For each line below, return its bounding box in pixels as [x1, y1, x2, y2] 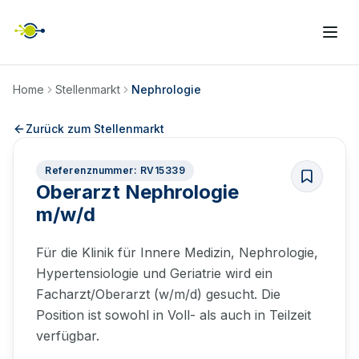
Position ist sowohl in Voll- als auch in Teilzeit [36, 307, 311, 323]
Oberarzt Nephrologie [36, 180, 239, 204]
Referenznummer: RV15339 [45, 164, 186, 176]
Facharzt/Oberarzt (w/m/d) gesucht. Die [36, 286, 280, 302]
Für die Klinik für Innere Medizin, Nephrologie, [36, 244, 318, 260]
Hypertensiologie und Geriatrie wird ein [36, 265, 272, 281]
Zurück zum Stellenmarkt [26, 122, 164, 135]
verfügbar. [36, 328, 99, 344]
